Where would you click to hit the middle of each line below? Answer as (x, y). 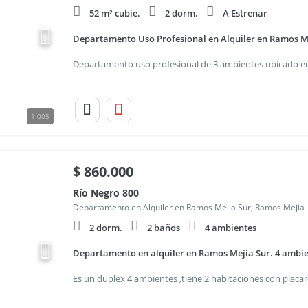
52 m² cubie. (114, 13)
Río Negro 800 (106, 193)
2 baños (163, 228)
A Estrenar (245, 13)
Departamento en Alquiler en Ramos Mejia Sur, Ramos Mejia (188, 207)
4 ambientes (230, 228)
